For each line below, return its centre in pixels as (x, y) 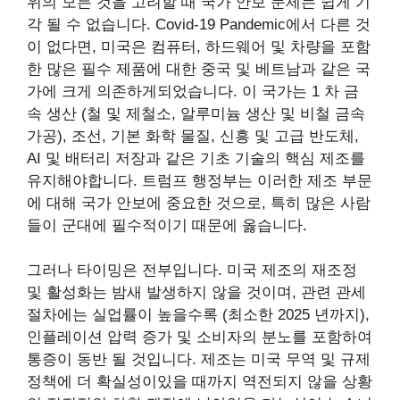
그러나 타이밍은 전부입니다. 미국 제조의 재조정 (192, 271)
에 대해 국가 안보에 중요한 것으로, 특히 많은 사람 (199, 203)
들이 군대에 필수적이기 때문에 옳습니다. (167, 225)
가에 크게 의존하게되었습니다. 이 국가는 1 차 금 (193, 91)
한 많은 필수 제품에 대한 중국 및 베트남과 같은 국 (199, 69)
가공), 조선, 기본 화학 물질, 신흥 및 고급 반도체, (193, 136)
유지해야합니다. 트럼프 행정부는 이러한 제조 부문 (200, 180)
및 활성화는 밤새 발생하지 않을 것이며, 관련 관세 (196, 293)
